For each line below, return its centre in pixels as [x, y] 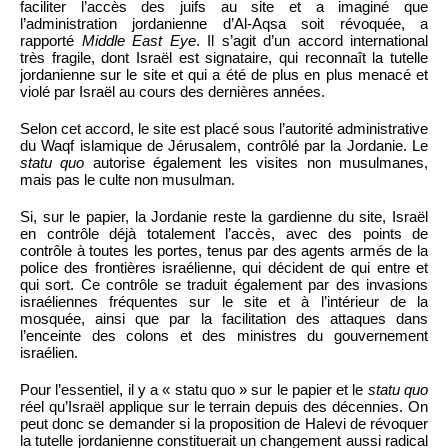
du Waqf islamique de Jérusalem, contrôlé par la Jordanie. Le [224, 145]
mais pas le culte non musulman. [127, 179]
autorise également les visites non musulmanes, [256, 162]
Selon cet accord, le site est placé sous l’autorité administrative [224, 128]
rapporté [51, 40]
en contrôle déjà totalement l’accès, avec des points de [224, 233]
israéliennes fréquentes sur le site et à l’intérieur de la [224, 301]
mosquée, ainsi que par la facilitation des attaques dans [224, 318]
